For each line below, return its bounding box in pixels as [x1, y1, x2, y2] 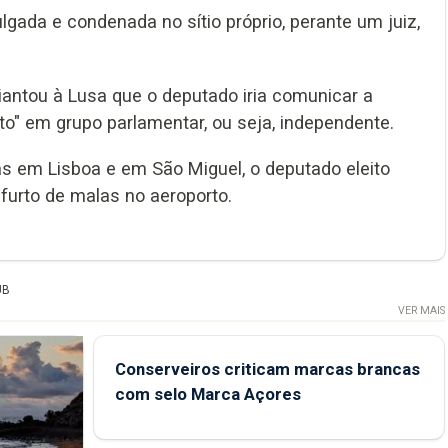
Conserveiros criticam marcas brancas [114, 358, 420, 379]
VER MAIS [397, 303, 445, 317]
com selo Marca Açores [114, 383, 301, 404]
